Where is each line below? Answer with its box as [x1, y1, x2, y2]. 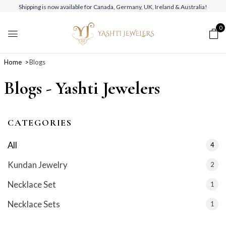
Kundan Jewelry [8, 159, 68, 170]
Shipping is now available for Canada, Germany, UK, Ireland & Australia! [19, 3, 207, 11]
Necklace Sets [8, 199, 60, 209]
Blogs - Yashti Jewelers [4, 78, 160, 99]
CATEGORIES [8, 117, 72, 128]
